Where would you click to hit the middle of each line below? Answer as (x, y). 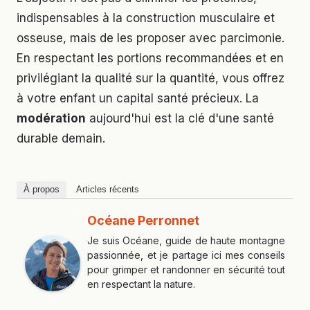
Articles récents (108, 189)
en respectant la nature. (141, 284)
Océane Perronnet (143, 220)
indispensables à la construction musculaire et (146, 18)
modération (51, 118)
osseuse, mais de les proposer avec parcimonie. (151, 38)
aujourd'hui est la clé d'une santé (180, 118)
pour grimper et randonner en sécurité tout (186, 269)
